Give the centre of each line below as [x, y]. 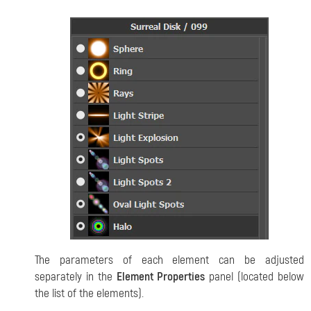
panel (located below [255, 277]
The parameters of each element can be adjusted [169, 260]
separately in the [76, 277]
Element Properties [161, 277]
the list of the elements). [89, 294]
